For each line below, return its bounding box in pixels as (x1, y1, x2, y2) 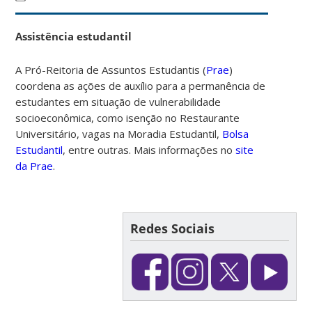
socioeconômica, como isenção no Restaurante (15, 110, 240, 125)
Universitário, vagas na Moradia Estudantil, (15, 126, 223, 141)
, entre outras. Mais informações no (63, 142, 236, 157)
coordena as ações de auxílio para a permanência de (15, 78, 266, 93)
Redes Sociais (130, 219, 214, 237)
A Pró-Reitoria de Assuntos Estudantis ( (15, 62, 207, 77)
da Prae (15, 158, 54, 173)
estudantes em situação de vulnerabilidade (15, 94, 221, 109)
